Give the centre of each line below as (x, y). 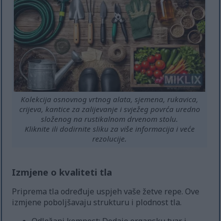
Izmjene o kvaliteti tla (62, 172)
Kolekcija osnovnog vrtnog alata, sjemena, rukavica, (110, 99)
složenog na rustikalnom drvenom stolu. (110, 119)
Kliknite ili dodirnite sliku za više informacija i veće (110, 129)
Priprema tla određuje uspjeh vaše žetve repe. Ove (106, 192)
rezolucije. (110, 139)
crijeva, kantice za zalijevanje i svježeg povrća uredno (110, 109)
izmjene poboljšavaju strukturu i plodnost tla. (97, 203)
